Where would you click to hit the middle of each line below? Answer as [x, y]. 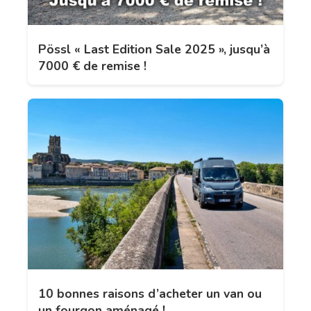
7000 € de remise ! [92, 66]
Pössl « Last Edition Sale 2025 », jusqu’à [154, 50]
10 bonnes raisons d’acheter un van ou [150, 293]
